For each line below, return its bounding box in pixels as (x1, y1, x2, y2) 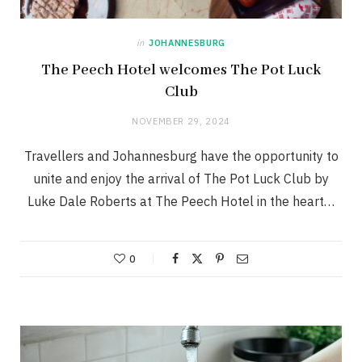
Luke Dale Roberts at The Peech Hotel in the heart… (27, 193, 335, 210)
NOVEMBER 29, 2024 (131, 116, 231, 128)
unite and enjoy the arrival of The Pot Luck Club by (33, 170, 329, 187)
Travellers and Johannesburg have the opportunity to (23, 148, 339, 165)
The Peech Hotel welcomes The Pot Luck (41, 61, 321, 81)
